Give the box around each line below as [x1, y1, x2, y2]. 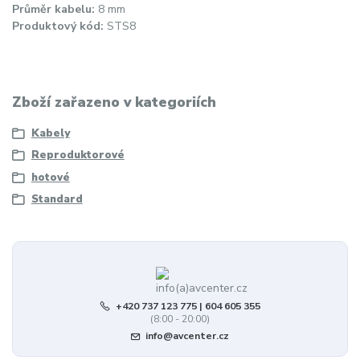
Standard [31, 191, 83, 207]
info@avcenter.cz [145, 329, 229, 342]
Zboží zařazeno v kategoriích [12, 92, 216, 112]
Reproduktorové [31, 148, 125, 163]
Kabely [31, 125, 70, 141]
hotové [31, 170, 70, 185]
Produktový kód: [12, 18, 104, 34]
